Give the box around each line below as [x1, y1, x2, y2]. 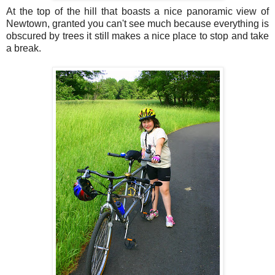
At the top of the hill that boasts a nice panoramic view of [6, 6, 269, 17]
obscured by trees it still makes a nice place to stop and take [6, 31, 269, 42]
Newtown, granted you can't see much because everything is [6, 18, 269, 29]
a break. [6, 43, 41, 54]
